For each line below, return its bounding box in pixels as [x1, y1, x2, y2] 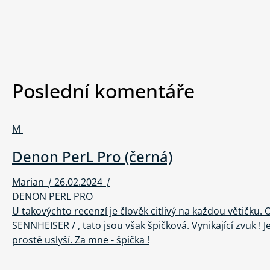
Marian [12, 175, 44, 189]
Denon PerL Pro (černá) [12, 146, 172, 167]
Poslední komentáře [12, 78, 195, 104]
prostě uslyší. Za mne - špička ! [12, 233, 149, 247]
